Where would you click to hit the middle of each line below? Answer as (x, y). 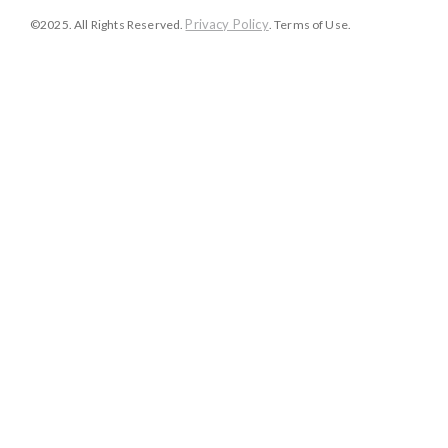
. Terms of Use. (310, 24)
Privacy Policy (227, 24)
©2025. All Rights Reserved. (108, 24)
